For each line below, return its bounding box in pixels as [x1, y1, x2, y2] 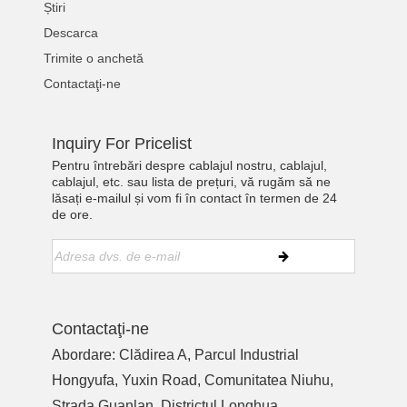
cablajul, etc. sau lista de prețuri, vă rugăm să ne [52, 174, 332, 190]
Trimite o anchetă [44, 51, 144, 66]
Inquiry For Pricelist [52, 134, 193, 154]
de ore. [52, 207, 94, 223]
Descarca [44, 25, 99, 41]
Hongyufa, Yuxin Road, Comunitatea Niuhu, [52, 372, 334, 388]
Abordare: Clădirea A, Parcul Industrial [52, 346, 300, 362]
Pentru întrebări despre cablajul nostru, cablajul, [52, 158, 328, 174]
